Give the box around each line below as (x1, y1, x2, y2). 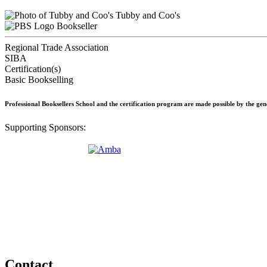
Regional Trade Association (5, 42, 108, 52)
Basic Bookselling (5, 74, 73, 85)
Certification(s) (5, 63, 61, 74)
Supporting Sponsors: (5, 122, 86, 132)
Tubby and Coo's (113, 10, 180, 20)
